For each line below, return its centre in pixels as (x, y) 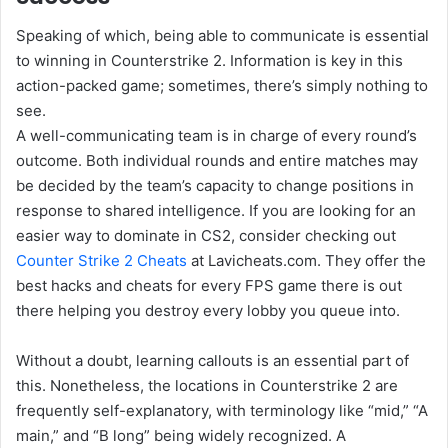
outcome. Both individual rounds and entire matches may (217, 161)
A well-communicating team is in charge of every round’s (216, 136)
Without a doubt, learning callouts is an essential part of (212, 361)
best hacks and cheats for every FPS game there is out (209, 286)
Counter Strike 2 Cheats (101, 261)
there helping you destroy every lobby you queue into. (208, 311)
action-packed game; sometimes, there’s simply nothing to (222, 86)
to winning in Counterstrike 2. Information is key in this (209, 61)
